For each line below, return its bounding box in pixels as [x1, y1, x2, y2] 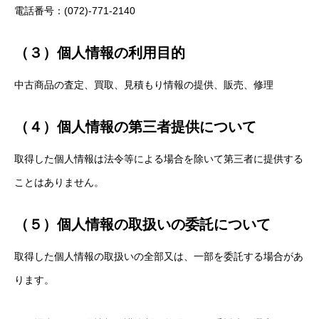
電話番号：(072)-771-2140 [14, 5, 135, 16]
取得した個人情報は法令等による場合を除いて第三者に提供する [14, 153, 303, 164]
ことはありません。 [14, 177, 104, 188]
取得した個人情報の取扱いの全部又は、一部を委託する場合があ [14, 251, 303, 262]
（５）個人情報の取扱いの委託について [14, 216, 271, 232]
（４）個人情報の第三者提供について [14, 119, 256, 135]
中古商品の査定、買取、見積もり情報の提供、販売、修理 [14, 79, 273, 90]
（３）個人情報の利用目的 [14, 45, 185, 61]
